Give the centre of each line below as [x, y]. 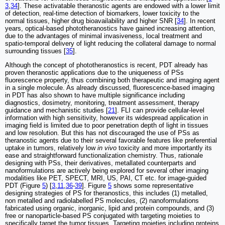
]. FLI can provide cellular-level [160, 110]
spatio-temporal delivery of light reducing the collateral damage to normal [110, 43]
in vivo [107, 148]
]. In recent [200, 21]
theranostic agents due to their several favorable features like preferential [111, 140]
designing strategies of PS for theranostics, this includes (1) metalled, [106, 193]
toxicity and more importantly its [164, 148]
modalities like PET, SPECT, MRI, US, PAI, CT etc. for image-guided [106, 178]
